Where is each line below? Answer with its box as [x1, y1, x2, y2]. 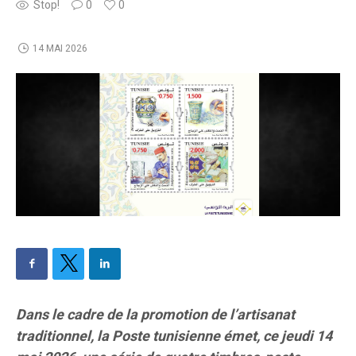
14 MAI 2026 [32, 41, 87, 56]
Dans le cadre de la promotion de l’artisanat [16, 304, 295, 326]
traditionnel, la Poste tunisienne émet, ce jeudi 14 [16, 325, 332, 347]
